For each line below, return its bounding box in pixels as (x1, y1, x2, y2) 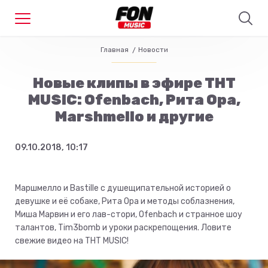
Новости (138, 45, 168, 54)
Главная (100, 45, 129, 54)
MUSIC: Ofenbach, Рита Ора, (28, 92, 240, 108)
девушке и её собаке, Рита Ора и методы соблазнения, (15, 196, 234, 206)
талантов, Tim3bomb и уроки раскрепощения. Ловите (15, 223, 232, 233)
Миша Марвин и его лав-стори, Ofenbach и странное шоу (15, 209, 242, 220)
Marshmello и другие (54, 108, 214, 125)
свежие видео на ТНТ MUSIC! (15, 236, 129, 246)
